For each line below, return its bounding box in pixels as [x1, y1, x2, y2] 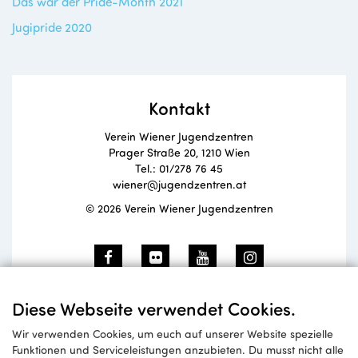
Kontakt [148, 96, 210, 121]
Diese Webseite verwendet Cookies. [12, 296, 296, 320]
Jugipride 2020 [12, 18, 92, 36]
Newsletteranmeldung [83, 296, 275, 322]
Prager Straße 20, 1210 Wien [108, 145, 250, 161]
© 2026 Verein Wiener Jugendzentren [85, 201, 273, 217]
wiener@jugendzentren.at [112, 177, 246, 193]
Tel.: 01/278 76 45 [135, 161, 223, 177]
